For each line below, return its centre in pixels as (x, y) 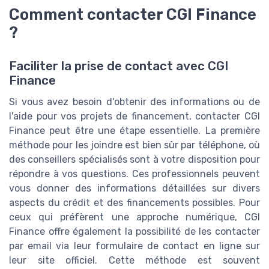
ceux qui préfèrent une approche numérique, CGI (134, 217)
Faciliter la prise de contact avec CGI (119, 66)
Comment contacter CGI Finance (133, 14)
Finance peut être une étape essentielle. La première (134, 130)
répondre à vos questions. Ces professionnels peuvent (134, 174)
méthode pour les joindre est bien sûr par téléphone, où (134, 145)
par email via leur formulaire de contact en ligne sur (134, 246)
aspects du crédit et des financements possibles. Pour (134, 202)
